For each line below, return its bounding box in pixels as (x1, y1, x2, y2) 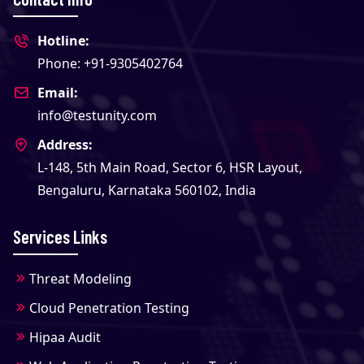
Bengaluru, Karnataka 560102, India (37, 181, 256, 200)
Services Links (13, 226, 107, 248)
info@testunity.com (37, 106, 157, 125)
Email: (37, 84, 78, 102)
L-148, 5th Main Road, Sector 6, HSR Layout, (37, 158, 302, 177)
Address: (37, 136, 93, 154)
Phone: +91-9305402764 (37, 54, 183, 73)
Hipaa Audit (29, 328, 101, 347)
